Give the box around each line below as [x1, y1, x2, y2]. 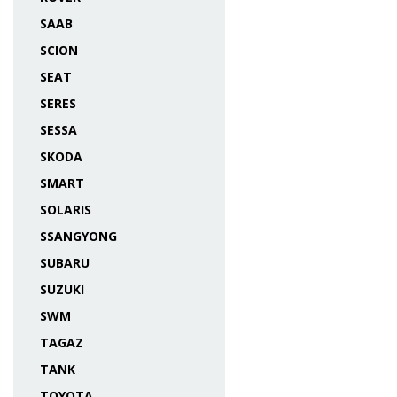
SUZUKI [40, 281, 84, 298]
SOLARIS [40, 201, 91, 218]
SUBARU [40, 254, 90, 271]
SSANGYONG [40, 228, 117, 245]
